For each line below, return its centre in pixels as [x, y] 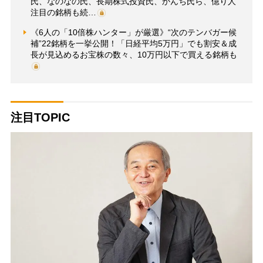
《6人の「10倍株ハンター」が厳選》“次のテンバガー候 [133, 32]
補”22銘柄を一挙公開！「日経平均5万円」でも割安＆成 [133, 43]
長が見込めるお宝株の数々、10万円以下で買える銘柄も [134, 54]
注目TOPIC [40, 117]
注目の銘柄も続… [63, 12]
